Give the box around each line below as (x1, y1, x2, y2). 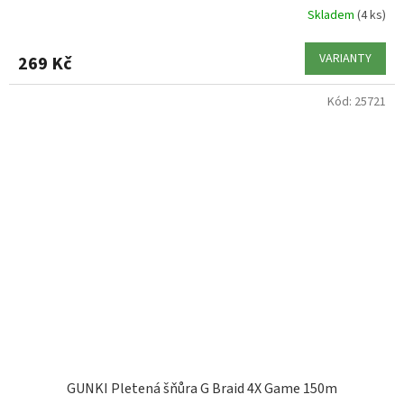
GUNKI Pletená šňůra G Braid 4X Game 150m (67, 379, 337, 399)
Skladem (308, 6, 357, 25)
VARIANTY (319, 49, 372, 68)
